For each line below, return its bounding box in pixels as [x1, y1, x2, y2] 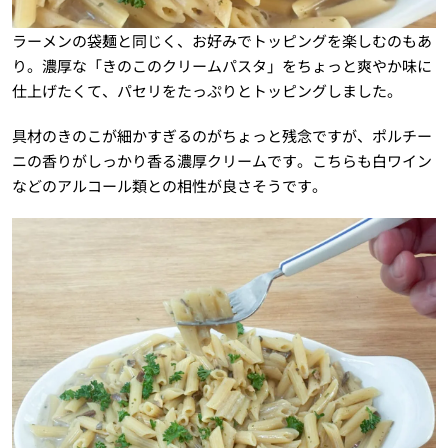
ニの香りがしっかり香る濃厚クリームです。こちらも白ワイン [11, 149, 432, 171]
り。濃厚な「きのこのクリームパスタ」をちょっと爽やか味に [11, 54, 432, 76]
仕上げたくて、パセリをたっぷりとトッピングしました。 [11, 79, 402, 101]
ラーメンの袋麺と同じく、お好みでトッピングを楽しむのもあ [11, 29, 432, 51]
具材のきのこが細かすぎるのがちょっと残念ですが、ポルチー [11, 124, 432, 146]
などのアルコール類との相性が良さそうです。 [11, 174, 327, 196]
